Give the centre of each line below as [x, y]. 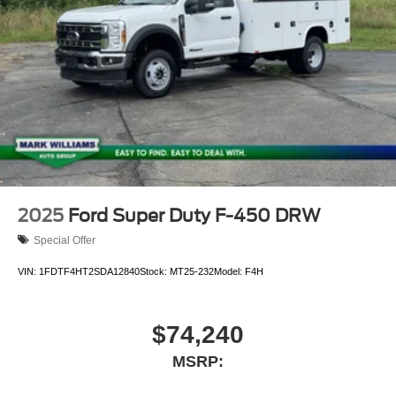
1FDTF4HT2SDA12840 [89, 271]
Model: [229, 271]
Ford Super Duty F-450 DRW [194, 216]
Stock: [155, 271]
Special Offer [65, 240]
